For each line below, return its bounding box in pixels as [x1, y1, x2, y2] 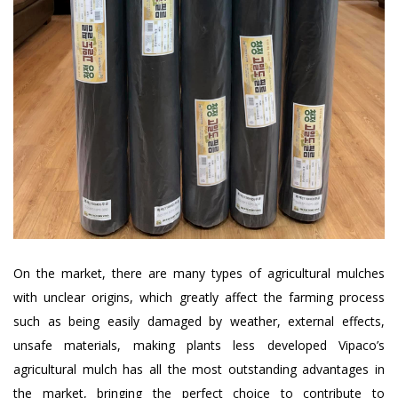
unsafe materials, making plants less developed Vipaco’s [13, 336, 385, 354]
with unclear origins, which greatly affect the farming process [13, 288, 385, 306]
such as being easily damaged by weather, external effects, [13, 312, 385, 330]
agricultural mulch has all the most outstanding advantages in [13, 360, 385, 378]
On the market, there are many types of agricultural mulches [13, 264, 385, 282]
